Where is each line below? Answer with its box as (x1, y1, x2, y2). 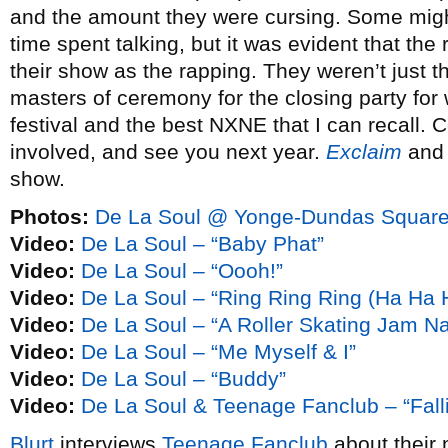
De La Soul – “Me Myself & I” (81, 340, 356, 363)
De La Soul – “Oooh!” (81, 259, 283, 282)
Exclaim (326, 140, 402, 163)
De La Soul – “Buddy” (81, 367, 286, 390)
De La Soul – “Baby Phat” (81, 232, 324, 255)
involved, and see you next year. (10, 140, 326, 163)
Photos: (10, 205, 89, 228)
